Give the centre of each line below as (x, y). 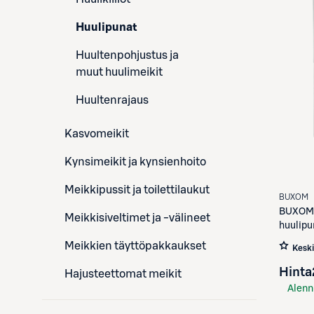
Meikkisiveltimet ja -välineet (137, 218)
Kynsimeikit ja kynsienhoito (135, 162)
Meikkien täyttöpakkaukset (135, 246)
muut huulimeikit (119, 72)
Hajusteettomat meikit (123, 274)
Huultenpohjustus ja (127, 55)
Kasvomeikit (97, 134)
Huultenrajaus (112, 100)
